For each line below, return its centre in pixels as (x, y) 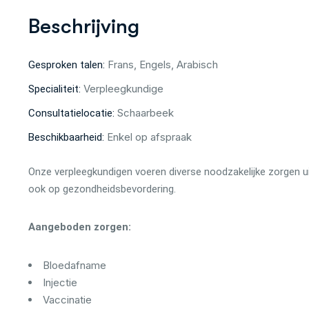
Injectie (60, 282)
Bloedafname (75, 265)
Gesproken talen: (68, 65)
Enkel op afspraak (150, 137)
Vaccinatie (68, 300)
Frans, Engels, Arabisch (163, 64)
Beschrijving (84, 26)
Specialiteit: (56, 89)
